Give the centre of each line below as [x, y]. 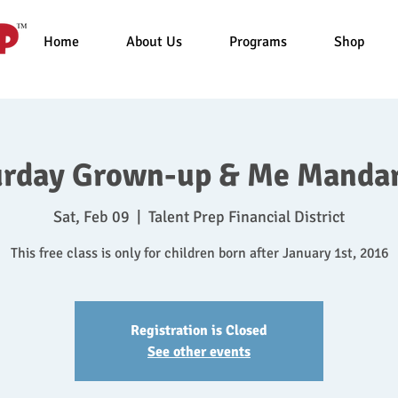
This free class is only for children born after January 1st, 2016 [199, 254]
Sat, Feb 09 [92, 217]
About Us [154, 42]
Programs [258, 42]
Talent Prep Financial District [247, 217]
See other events [199, 352]
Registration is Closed [199, 331]
